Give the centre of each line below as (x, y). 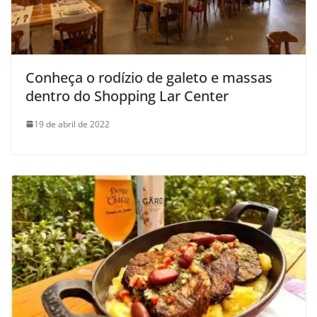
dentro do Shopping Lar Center (127, 96)
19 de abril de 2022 (72, 124)
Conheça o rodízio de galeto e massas (149, 77)
